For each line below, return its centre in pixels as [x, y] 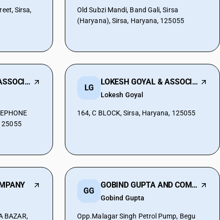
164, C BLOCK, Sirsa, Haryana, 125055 [137, 113]
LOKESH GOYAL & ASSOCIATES [195, 82]
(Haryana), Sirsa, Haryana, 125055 [131, 21]
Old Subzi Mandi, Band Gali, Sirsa [128, 10]
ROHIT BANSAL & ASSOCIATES [28, 82]
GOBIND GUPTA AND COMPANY [195, 185]
